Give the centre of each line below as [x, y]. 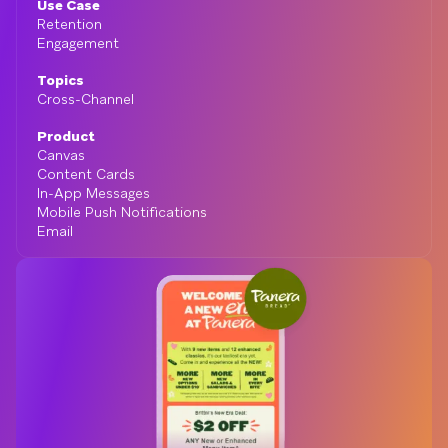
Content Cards [86, 174]
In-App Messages [93, 193]
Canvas [61, 155]
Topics [60, 80]
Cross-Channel [85, 99]
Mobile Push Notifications [122, 212]
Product [66, 136]
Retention [69, 24]
